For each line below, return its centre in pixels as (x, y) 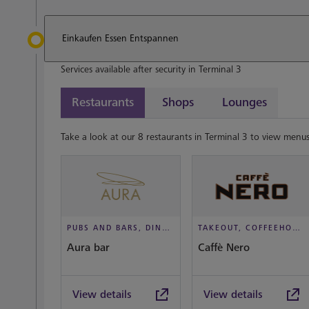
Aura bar (88, 248)
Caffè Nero (224, 248)
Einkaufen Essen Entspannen (120, 38)
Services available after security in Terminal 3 (151, 69)
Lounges (245, 102)
